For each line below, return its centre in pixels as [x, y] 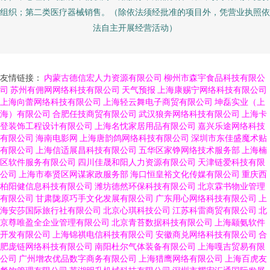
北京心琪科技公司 [137, 210]
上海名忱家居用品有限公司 [145, 126]
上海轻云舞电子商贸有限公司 [158, 102]
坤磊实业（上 [240, 102]
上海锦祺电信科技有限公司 [103, 234]
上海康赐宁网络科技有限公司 [212, 89]
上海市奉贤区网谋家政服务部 [74, 174]
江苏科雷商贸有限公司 [215, 210]
